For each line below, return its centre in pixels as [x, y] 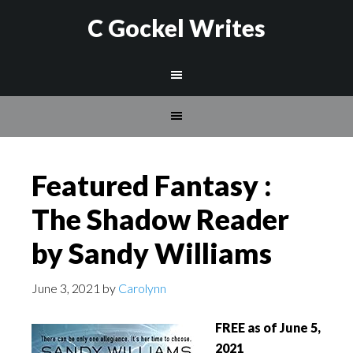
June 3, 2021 [66, 288]
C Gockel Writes [176, 28]
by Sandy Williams [152, 253]
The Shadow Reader [160, 219]
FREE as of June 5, [268, 327]
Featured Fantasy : [152, 185]
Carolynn [142, 288]
